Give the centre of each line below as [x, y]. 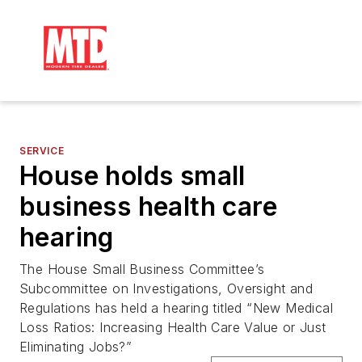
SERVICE [42, 151]
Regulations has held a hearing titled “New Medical [176, 308]
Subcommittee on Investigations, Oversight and [166, 288]
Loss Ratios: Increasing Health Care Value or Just [173, 327]
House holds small [133, 176]
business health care [148, 206]
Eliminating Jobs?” [76, 347]
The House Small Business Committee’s [142, 269]
